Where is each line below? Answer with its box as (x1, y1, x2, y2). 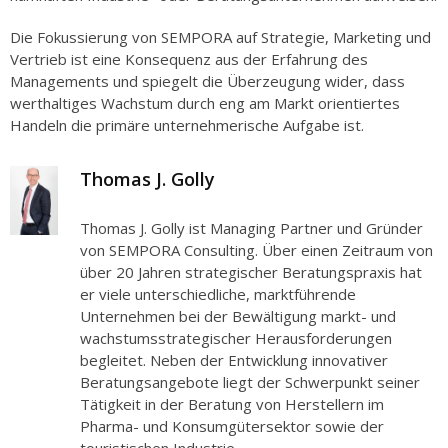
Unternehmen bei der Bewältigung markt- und (80, 306, 396, 327)
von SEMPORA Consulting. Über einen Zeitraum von (80, 240, 433, 261)
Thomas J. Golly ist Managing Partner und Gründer (80, 218, 423, 239)
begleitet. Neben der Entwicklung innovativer (80, 350, 388, 371)
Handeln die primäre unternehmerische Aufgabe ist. (10, 115, 364, 136)
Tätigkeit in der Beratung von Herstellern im (80, 394, 384, 415)
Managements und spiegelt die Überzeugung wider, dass (10, 71, 405, 92)
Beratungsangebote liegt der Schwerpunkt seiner (80, 372, 420, 393)
